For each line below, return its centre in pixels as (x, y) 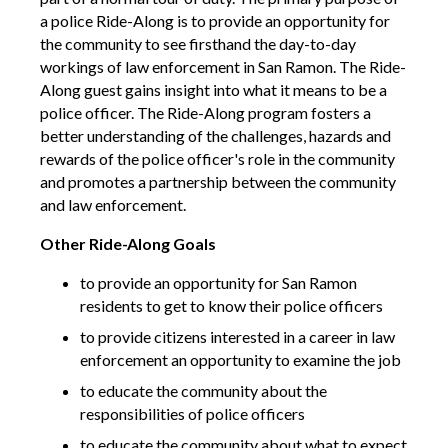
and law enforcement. (113, 204)
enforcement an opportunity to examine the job (240, 359)
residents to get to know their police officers (231, 305)
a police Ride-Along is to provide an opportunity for (215, 20)
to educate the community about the (203, 390)
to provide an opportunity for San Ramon (218, 282)
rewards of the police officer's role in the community (217, 158)
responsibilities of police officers (192, 413)
